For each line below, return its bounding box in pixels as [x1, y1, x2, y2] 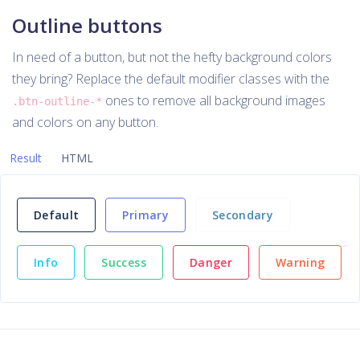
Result [10, 150, 42, 166]
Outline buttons [12, 12, 162, 39]
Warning [275, 255, 325, 270]
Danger [189, 255, 232, 270]
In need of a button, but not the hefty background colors [12, 48, 332, 66]
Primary [122, 207, 169, 223]
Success [101, 255, 146, 270]
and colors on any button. [12, 113, 158, 131]
